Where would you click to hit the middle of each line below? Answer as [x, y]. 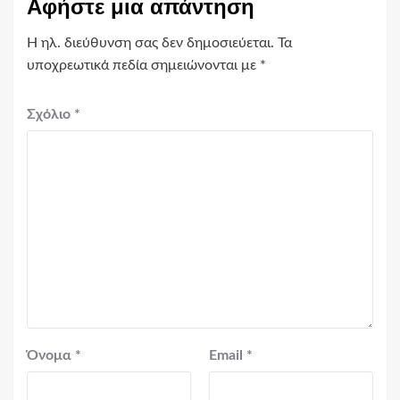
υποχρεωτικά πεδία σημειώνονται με [143, 66]
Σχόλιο [50, 115]
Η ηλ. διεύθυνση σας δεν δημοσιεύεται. [150, 43]
